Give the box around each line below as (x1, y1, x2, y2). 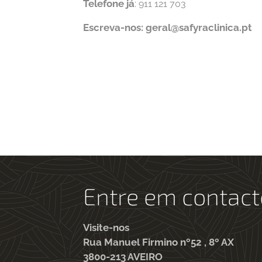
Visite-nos (83, 222, 129, 233)
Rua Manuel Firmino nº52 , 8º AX (83, 236, 234, 248)
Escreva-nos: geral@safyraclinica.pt (83, 22, 252, 33)
